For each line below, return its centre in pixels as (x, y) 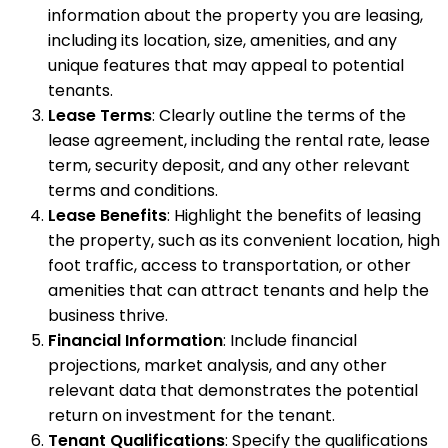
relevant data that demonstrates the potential (233, 390)
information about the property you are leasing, (235, 15)
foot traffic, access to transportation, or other (229, 265)
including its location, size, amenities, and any (222, 40)
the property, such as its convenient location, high (244, 240)
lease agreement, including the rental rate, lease (239, 140)
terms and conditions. (133, 190)
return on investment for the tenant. (191, 415)
